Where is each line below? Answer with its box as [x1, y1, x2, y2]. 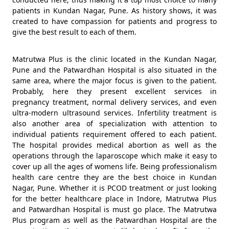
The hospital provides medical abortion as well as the [12, 140, 217, 150]
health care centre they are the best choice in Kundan [12, 172, 217, 182]
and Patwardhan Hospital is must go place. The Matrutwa [12, 204, 217, 214]
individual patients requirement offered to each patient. [12, 129, 217, 139]
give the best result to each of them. [12, 27, 136, 37]
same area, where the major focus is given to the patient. [12, 76, 217, 85]
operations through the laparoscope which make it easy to [12, 151, 217, 161]
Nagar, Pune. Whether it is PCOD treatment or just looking [12, 183, 217, 193]
